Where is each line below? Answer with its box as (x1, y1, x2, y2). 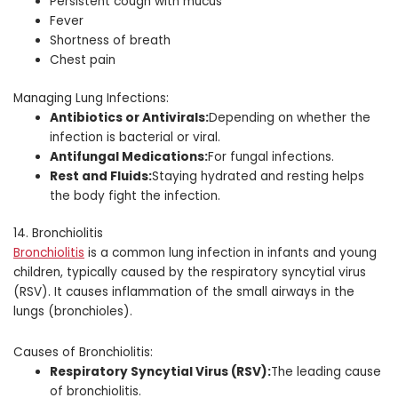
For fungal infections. (208, 147, 335, 165)
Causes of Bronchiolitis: (13, 344, 153, 362)
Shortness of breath (50, 32, 171, 50)
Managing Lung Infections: (13, 89, 169, 107)
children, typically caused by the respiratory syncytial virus (13, 264, 366, 282)
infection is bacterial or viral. (50, 128, 221, 146)
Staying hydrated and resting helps (152, 167, 365, 185)
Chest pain (50, 52, 116, 69)
